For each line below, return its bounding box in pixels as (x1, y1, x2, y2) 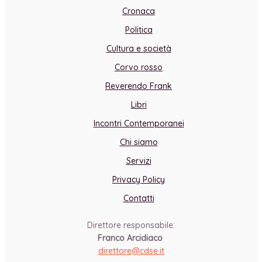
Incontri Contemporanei (93, 118, 184, 129)
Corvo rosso (115, 62, 163, 73)
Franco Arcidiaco (97, 233, 165, 243)
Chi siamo (119, 137, 158, 147)
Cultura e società (106, 43, 171, 54)
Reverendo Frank (105, 81, 172, 91)
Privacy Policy (112, 174, 165, 185)
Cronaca (122, 6, 155, 16)
